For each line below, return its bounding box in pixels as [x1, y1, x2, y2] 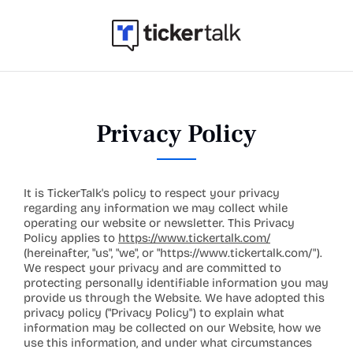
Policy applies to [24, 231, 118, 245]
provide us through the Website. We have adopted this [24, 291, 325, 305]
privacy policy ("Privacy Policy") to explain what [24, 306, 284, 320]
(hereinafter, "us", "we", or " [24, 246, 160, 260]
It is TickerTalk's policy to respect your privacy [24, 186, 280, 200]
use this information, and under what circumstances [24, 336, 312, 350]
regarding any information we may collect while [24, 201, 288, 215]
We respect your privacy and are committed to [24, 261, 281, 275]
